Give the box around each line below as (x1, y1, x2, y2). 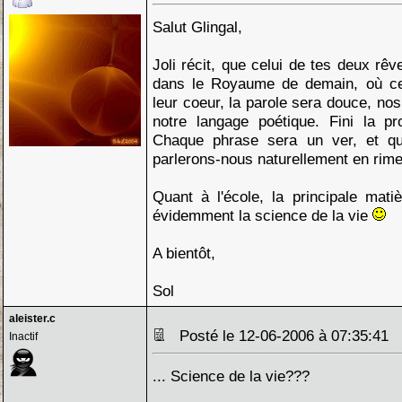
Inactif (9, 330, 38, 343)
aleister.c (9, 312, 56, 325)
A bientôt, (153, 244, 215, 262)
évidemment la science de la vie (153, 206, 372, 224)
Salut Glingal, (153, 18, 242, 36)
